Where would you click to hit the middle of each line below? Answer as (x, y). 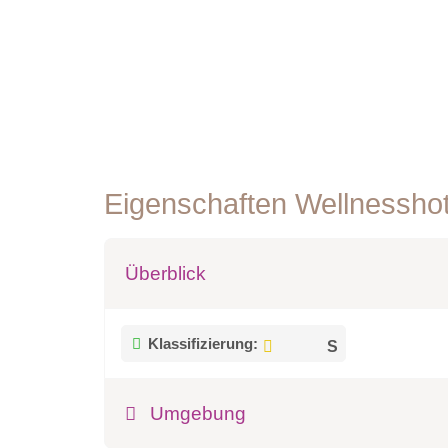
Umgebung (198, 414)
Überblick (165, 274)
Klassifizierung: (203, 344)
